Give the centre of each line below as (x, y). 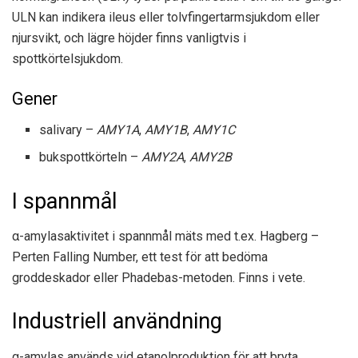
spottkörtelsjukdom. (68, 59)
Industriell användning (117, 321)
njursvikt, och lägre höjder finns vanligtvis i (129, 38)
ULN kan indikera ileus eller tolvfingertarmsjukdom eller (166, 18)
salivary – (68, 129)
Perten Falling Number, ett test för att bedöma (140, 257)
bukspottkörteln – (91, 157)
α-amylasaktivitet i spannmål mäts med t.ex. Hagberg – (165, 237)
